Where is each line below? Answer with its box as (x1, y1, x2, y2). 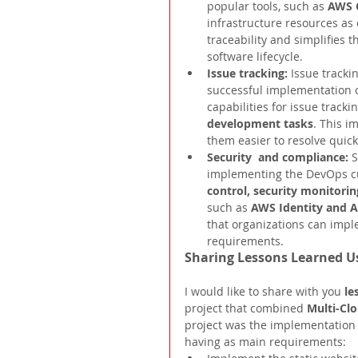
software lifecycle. (207, 49, 303, 65)
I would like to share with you (185, 284, 344, 300)
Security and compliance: (207, 149, 352, 165)
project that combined (185, 300, 307, 316)
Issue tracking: (207, 66, 291, 82)
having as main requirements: (185, 334, 346, 350)
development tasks (207, 116, 313, 132)
